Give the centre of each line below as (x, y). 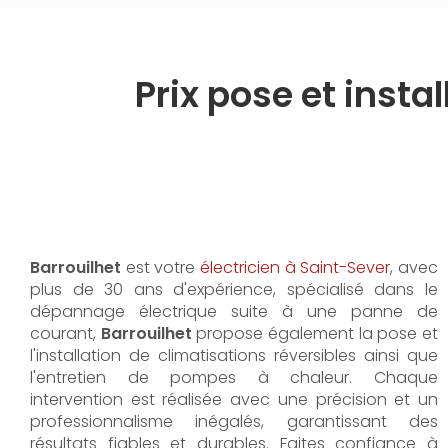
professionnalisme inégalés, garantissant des (234, 421)
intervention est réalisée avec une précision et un (234, 399)
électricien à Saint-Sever (295, 267)
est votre (162, 267)
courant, (65, 333)
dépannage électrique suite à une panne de (234, 311)
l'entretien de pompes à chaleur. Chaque (234, 377)
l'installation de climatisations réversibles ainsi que (234, 355)
